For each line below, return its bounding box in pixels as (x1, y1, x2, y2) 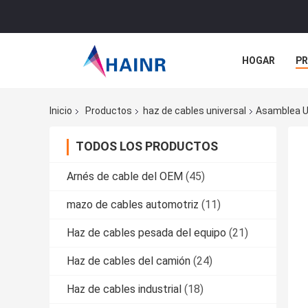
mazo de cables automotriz (67, 198, 199, 212)
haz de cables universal (143, 105, 246, 117)
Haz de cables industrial (67, 283, 181, 296)
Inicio (49, 105, 72, 117)
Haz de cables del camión (67, 254, 190, 268)
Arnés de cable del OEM (67, 170, 183, 184)
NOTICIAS (242, 86, 287, 97)
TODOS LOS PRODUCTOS (76, 139, 218, 154)
